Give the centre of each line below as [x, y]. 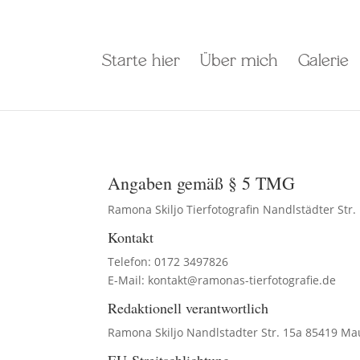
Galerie [323, 62]
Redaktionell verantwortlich [188, 307]
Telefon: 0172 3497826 [168, 261]
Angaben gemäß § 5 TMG [202, 182]
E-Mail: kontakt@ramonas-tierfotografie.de [222, 280]
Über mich [239, 62]
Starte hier [141, 62]
